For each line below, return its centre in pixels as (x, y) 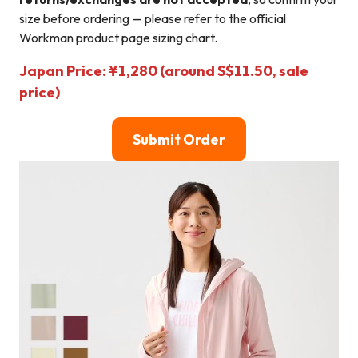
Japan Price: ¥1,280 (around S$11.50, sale (164, 71)
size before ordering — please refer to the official (153, 19)
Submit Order (179, 140)
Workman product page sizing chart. (118, 38)
